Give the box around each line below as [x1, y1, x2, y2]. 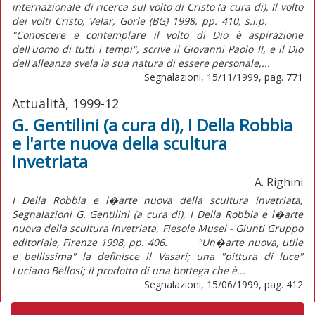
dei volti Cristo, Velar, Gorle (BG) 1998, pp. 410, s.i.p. [12, 13, 303, 27]
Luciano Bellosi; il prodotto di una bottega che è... [12, 263, 245, 277]
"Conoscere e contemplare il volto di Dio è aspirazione [12, 27, 303, 41]
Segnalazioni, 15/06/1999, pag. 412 [144, 277, 303, 291]
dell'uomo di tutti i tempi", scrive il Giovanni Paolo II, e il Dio [12, 41, 303, 56]
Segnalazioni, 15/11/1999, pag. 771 [144, 70, 303, 84]
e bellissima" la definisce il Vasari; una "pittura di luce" [12, 249, 303, 263]
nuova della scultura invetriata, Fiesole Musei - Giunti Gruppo [12, 221, 303, 235]
